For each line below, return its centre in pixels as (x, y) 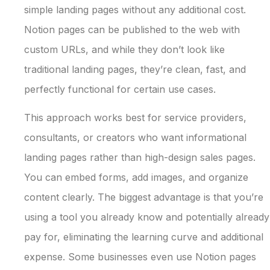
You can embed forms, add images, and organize (136, 177)
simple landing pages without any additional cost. (135, 9)
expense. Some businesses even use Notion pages (140, 257)
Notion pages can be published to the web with (132, 29)
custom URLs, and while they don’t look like (124, 49)
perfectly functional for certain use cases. (120, 89)
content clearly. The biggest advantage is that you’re (144, 197)
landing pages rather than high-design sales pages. (140, 158)
